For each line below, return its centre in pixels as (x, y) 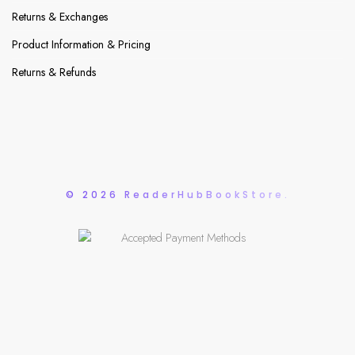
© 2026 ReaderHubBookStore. (177, 194)
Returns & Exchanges (59, 17)
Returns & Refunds (53, 73)
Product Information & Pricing (81, 45)
